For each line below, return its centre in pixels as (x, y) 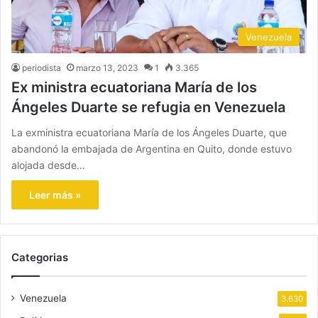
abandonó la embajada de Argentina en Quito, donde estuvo (152, 148)
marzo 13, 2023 (107, 67)
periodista (42, 67)
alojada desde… (48, 165)
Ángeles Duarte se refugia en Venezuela (148, 107)
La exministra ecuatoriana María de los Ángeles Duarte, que (149, 132)
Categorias (40, 257)
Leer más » (55, 194)
